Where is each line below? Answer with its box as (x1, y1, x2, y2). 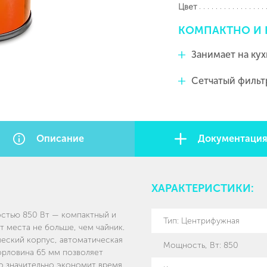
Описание (36, 133, 84, 145)
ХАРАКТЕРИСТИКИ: (151, 182, 254, 195)
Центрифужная (181, 216, 240, 226)
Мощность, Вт (163, 240, 219, 251)
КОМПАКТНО (178, 24, 250, 38)
